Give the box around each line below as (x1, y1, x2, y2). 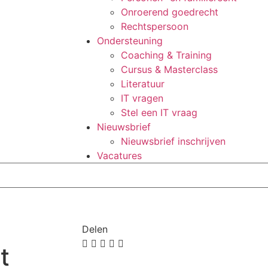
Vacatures (97, 150, 142, 162)
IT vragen (121, 92, 163, 104)
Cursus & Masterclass (121, 63, 218, 75)
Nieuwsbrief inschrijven (121, 135, 226, 147)
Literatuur (121, 78, 165, 90)
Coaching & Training (121, 49, 212, 61)
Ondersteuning (97, 35, 163, 47)
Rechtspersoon (121, 20, 188, 32)
